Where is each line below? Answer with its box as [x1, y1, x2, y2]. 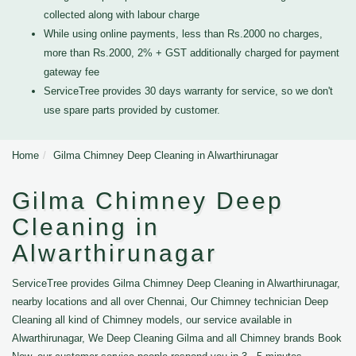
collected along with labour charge [44, 9, 199, 21]
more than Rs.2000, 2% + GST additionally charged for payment [44, 47, 339, 59]
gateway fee [44, 66, 99, 78]
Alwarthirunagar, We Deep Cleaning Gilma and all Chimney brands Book [12, 332, 342, 344]
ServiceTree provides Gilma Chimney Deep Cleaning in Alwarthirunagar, [12, 277, 340, 289]
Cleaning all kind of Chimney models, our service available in [12, 314, 292, 326]
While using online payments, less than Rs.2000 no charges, [44, 28, 323, 40]
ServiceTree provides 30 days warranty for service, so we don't [44, 85, 333, 97]
